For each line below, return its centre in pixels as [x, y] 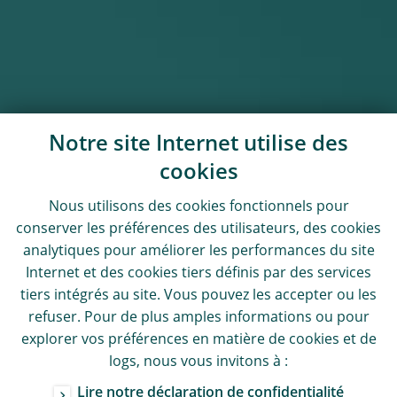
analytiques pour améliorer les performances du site [198, 252]
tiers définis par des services [275, 274]
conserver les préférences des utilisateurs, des [173, 230]
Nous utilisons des [112, 207]
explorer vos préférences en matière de [155, 340]
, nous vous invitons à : [212, 362]
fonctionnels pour [287, 207]
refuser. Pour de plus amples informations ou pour [198, 318]
